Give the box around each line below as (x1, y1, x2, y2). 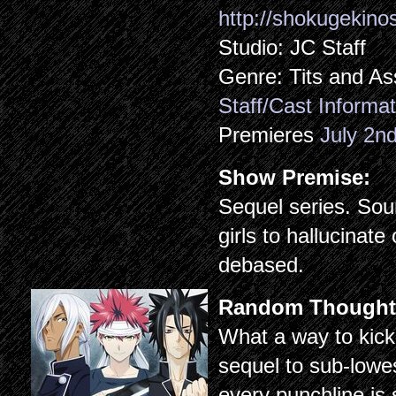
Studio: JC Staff (218, 35, 367, 59)
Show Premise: (218, 165, 371, 189)
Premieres (218, 123, 321, 147)
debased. (218, 253, 305, 277)
